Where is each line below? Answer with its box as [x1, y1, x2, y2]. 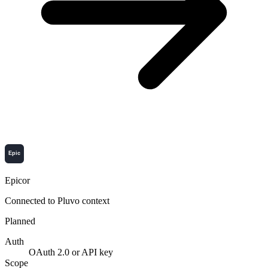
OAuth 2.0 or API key [29, 246, 113, 257]
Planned [5, 215, 35, 226]
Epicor [5, 175, 30, 185]
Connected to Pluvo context [5, 195, 109, 206]
